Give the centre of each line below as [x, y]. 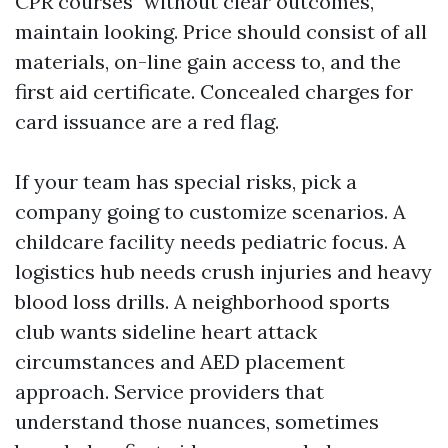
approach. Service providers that [169, 391]
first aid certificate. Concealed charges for [214, 91]
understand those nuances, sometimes [197, 421]
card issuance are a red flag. [147, 121]
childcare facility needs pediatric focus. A [210, 241]
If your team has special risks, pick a [186, 181]
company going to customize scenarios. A [210, 211]
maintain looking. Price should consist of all [221, 31]
